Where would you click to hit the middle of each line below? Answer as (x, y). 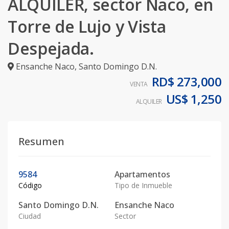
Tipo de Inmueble (143, 185)
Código (30, 185)
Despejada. (51, 48)
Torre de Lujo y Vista (87, 26)
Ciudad (30, 216)
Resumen (41, 141)
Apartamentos (142, 174)
